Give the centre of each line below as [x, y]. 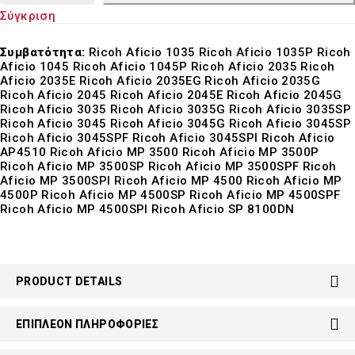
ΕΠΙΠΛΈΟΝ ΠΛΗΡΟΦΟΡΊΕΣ [87, 324]
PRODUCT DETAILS [69, 281]
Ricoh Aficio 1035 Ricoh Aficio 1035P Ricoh [218, 52]
